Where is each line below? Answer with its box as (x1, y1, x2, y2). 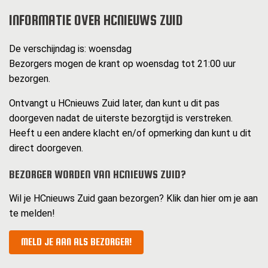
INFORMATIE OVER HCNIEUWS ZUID (9, 12, 183, 29)
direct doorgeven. (9, 142, 83, 154)
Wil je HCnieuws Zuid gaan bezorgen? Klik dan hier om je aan (9, 193, 258, 205)
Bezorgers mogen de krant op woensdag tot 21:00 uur (9, 58, 236, 70)
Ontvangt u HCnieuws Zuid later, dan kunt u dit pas (9, 98, 220, 109)
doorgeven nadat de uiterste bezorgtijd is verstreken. (9, 112, 233, 124)
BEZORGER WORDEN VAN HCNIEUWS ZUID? (9, 168, 186, 181)
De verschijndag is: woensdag (9, 43, 132, 55)
